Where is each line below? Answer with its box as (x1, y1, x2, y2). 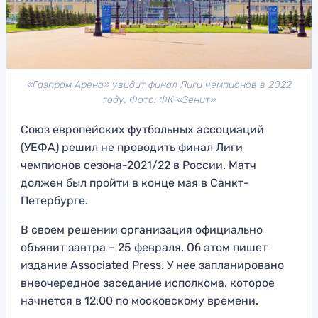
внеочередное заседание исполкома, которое (21, 276, 275, 290)
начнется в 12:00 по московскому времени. (21, 294, 258, 308)
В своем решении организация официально (21, 223, 263, 237)
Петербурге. (21, 194, 88, 208)
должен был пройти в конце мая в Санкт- (21, 176, 249, 190)
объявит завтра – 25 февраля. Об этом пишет (21, 241, 268, 255)
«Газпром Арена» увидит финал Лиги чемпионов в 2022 (26, 79, 292, 92)
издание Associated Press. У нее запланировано (21, 258, 284, 273)
